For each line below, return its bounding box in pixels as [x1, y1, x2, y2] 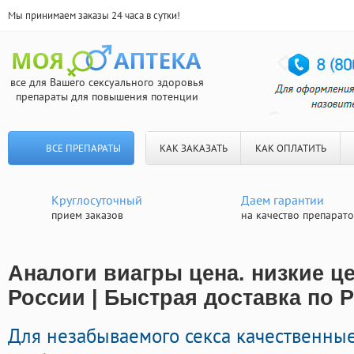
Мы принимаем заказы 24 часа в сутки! [8, 9, 180, 22]
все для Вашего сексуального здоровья [9, 75, 204, 89]
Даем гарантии [241, 192, 324, 208]
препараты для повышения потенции [15, 89, 198, 104]
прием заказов [51, 208, 123, 222]
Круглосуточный [51, 192, 142, 208]
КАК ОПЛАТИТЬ [254, 141, 326, 155]
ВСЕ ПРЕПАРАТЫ [45, 141, 121, 155]
